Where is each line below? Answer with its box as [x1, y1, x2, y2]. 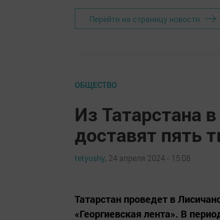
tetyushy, [75, 152, 106, 163]
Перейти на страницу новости [89, 13, 200, 24]
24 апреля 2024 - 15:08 [109, 152, 191, 163]
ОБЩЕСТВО [75, 80, 117, 90]
